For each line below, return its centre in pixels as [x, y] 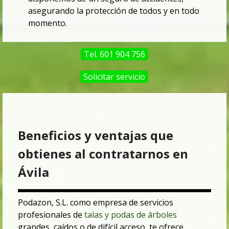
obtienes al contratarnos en [103, 154]
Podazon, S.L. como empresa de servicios [96, 203]
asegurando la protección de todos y [98, 11]
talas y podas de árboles [131, 215]
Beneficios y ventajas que [96, 135]
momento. [48, 23]
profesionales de [50, 215]
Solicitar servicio [114, 77]
